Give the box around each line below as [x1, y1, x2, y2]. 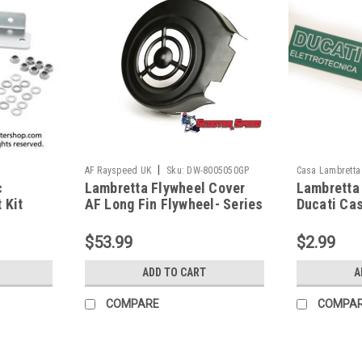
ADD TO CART [142, 265, 207, 279]
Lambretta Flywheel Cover [84, 179, 246, 196]
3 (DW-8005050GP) [84, 211, 199, 229]
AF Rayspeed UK [84, 164, 152, 176]
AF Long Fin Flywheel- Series [84, 195, 263, 213]
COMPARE [105, 297, 159, 310]
